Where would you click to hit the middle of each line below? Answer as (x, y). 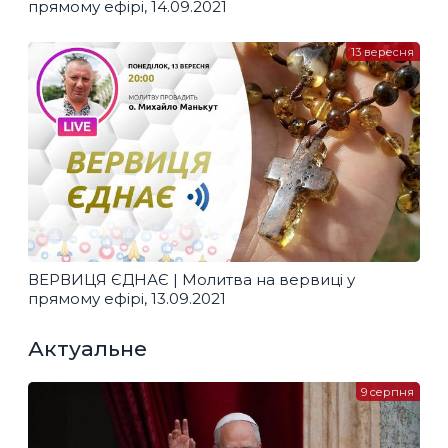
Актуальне (87, 349)
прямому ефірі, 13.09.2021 (127, 298)
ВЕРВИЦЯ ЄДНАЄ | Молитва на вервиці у (191, 279)
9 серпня (388, 391)
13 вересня (383, 51)
